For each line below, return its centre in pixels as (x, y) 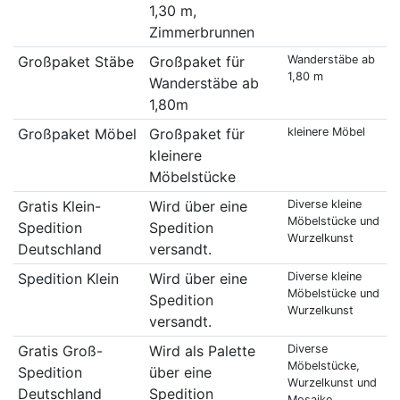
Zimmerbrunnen (201, 32)
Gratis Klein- (59, 206)
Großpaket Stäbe (75, 61)
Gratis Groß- (60, 350)
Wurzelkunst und (332, 382)
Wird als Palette (202, 350)
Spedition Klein (68, 278)
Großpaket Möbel (77, 133)
